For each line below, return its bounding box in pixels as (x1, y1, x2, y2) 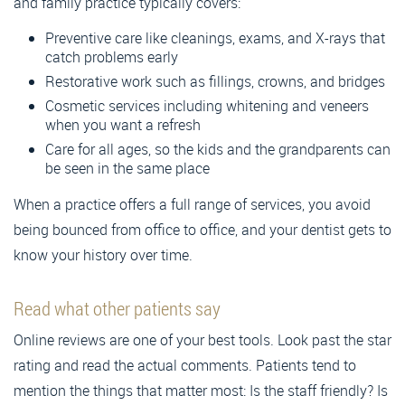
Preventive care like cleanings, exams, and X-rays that (45, 27, 385, 48)
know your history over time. (14, 244, 193, 265)
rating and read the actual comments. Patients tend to (14, 354, 356, 375)
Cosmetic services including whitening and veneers (45, 95, 369, 116)
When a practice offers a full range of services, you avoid (14, 193, 371, 214)
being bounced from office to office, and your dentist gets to (14, 219, 391, 240)
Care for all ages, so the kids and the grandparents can (45, 138, 391, 159)
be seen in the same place (45, 157, 210, 178)
